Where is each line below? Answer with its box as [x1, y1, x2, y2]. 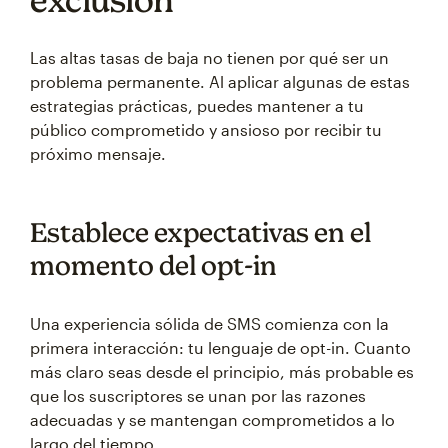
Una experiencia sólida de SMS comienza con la [30, 314, 389, 333]
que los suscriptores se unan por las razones [30, 386, 366, 405]
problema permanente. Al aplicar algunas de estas [30, 72, 410, 91]
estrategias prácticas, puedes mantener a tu [30, 96, 364, 115]
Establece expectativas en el [30, 216, 371, 248]
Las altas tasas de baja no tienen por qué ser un [30, 48, 389, 67]
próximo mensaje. [30, 144, 166, 163]
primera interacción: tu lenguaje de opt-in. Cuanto [30, 338, 411, 357]
